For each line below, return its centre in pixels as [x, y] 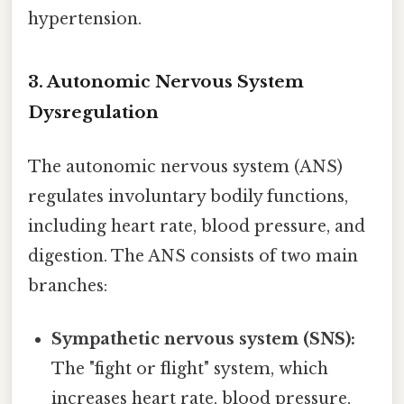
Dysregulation [93, 113]
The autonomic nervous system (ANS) [185, 166]
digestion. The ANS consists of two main [193, 256]
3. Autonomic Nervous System [166, 82]
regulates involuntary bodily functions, [188, 196]
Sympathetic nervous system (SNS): [204, 339]
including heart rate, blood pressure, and [197, 226]
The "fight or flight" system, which [190, 368]
